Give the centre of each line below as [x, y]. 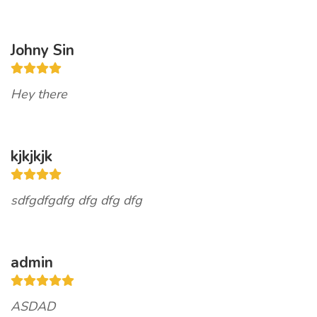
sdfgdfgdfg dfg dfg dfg [76, 200]
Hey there [39, 94]
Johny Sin [42, 50]
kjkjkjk [31, 156]
